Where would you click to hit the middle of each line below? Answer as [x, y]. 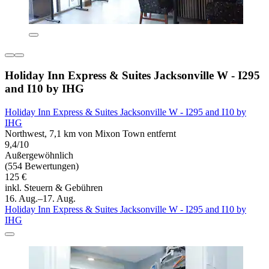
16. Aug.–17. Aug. [40, 198]
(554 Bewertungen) [42, 166]
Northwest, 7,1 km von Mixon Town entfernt [90, 133]
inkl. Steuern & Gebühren [54, 187]
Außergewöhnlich [39, 155]
